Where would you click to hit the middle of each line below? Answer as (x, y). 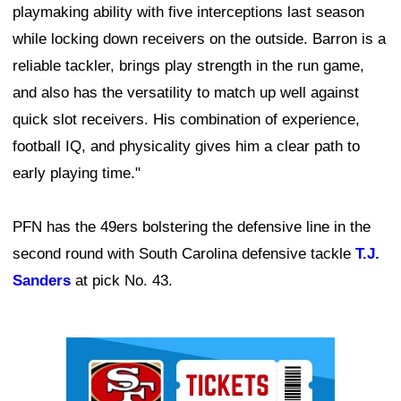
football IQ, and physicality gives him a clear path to (186, 147)
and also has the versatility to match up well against (186, 93)
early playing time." (77, 174)
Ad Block (96, 351)
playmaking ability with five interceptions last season (188, 13)
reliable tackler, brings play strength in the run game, (188, 66)
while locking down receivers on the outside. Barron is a (199, 39)
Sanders (42, 281)
